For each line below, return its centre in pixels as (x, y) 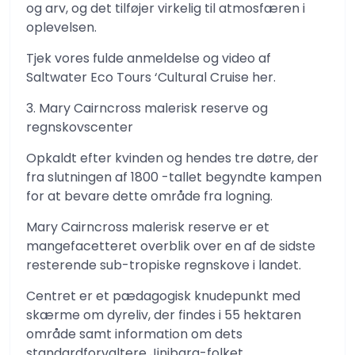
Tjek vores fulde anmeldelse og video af (149, 58)
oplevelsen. (61, 27)
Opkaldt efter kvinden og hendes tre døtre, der (172, 158)
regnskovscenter (80, 127)
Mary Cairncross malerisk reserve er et (148, 227)
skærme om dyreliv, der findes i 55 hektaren (164, 315)
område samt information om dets (134, 334)
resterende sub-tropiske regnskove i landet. (164, 265)
